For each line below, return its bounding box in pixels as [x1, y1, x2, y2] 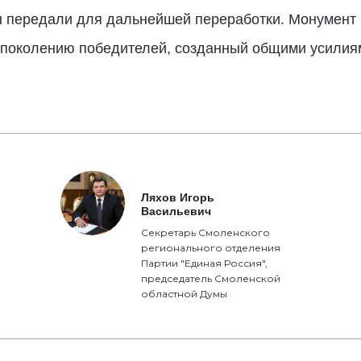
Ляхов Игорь [141, 191, 215, 204]
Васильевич [141, 205, 212, 218]
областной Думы [141, 288, 228, 300]
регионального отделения [141, 242, 281, 254]
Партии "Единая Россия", [141, 257, 268, 269]
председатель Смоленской [141, 272, 281, 284]
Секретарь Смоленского [141, 226, 271, 239]
